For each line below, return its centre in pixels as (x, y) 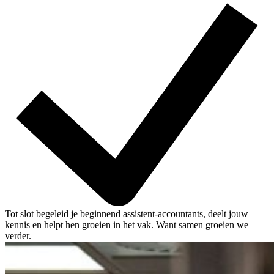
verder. (18, 235)
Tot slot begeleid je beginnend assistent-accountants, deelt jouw (127, 213)
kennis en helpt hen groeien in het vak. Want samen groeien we (127, 224)
